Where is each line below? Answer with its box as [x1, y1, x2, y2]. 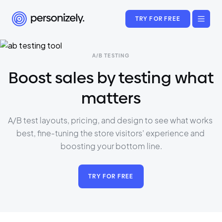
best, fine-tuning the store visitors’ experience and [16, 128, 206, 138]
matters [81, 88, 141, 108]
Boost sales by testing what [8, 68, 214, 87]
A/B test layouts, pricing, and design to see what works [8, 115, 214, 125]
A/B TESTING [92, 52, 130, 59]
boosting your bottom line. [60, 141, 162, 151]
